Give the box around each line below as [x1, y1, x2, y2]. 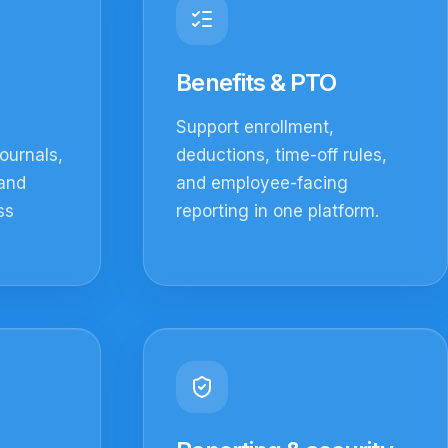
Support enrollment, [176, 117, 335, 138]
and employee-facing [176, 173, 349, 194]
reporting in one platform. [176, 201, 380, 222]
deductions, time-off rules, [176, 145, 388, 166]
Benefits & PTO [176, 68, 337, 98]
